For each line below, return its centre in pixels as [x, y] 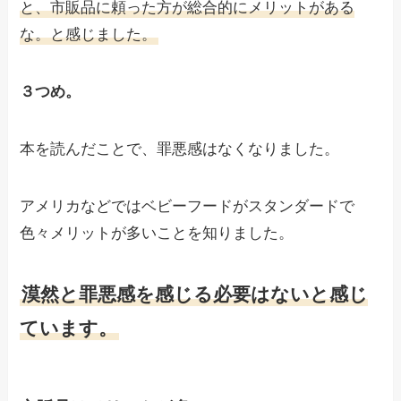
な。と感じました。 [89, 35]
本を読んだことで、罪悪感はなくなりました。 [180, 149]
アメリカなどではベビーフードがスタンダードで [188, 207]
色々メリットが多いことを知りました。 [157, 234]
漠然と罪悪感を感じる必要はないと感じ [195, 295]
